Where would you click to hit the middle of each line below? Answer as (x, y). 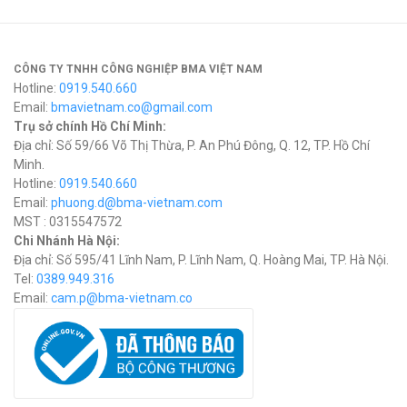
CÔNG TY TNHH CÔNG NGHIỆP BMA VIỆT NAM (138, 69)
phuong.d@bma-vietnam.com (137, 203)
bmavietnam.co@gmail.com (132, 107)
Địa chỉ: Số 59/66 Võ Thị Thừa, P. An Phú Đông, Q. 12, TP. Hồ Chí (192, 145)
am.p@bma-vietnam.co (125, 298)
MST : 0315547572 (68, 222)
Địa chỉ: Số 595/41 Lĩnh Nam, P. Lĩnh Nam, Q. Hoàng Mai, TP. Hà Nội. (201, 260)
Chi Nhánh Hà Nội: (67, 241)
